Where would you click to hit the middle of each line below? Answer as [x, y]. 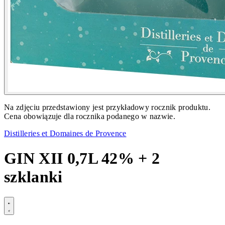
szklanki [33, 177]
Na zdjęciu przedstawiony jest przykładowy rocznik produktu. [107, 107]
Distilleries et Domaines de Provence [65, 134]
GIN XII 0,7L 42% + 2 [82, 158]
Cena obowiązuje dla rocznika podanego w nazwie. [90, 117]
